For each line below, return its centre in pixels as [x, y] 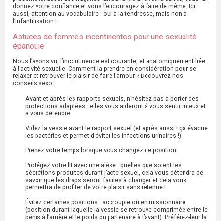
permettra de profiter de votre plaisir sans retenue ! [96, 187]
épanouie [29, 46]
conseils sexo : [35, 83]
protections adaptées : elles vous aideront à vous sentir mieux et [115, 106]
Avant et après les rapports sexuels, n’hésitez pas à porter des [112, 99]
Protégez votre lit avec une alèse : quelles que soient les [103, 165]
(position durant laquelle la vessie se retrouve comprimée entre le [116, 210]
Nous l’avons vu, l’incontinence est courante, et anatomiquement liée [109, 61]
